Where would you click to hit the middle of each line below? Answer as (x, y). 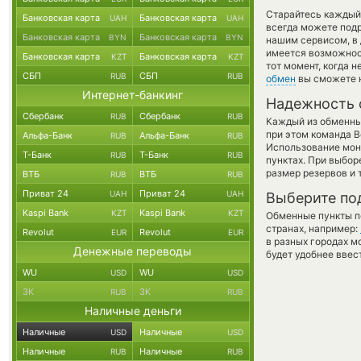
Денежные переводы (133, 251)
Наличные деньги (133, 311)
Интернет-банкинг (133, 95)
